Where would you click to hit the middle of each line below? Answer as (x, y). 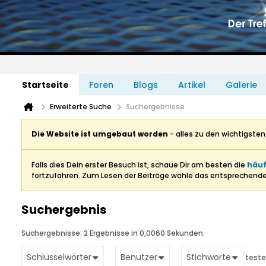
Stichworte (209, 257)
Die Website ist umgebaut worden (100, 134)
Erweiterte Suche (81, 107)
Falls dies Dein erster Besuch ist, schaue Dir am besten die (139, 165)
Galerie (241, 85)
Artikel (192, 85)
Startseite (45, 85)
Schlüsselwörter (59, 257)
